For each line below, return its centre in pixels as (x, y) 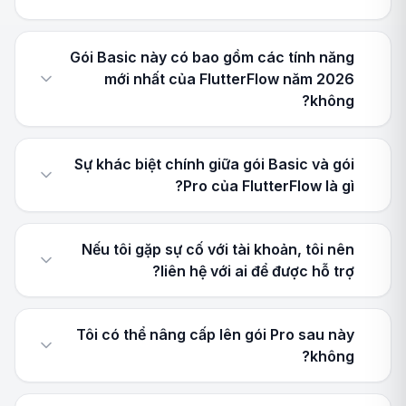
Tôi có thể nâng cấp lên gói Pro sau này (215, 334)
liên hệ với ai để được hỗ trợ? (257, 271)
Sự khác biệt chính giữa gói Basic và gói (214, 164)
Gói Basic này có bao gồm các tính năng (212, 57)
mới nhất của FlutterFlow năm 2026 (229, 79)
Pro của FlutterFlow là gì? (269, 186)
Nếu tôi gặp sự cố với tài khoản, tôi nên (218, 249)
